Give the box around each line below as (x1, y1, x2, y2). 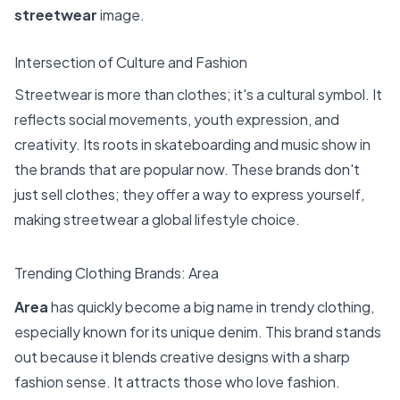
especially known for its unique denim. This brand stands (14, 322, 381, 342)
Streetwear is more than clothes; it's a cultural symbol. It (14, 85, 382, 104)
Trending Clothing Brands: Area (14, 263, 219, 283)
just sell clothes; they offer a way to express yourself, (14, 185, 364, 204)
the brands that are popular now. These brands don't (14, 160, 360, 179)
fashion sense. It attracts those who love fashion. (14, 372, 340, 392)
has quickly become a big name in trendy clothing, (48, 297, 374, 317)
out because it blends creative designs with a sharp (14, 347, 350, 367)
